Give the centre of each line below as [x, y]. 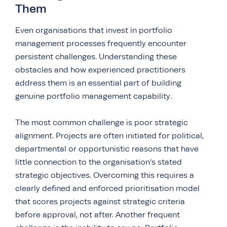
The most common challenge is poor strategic [102, 122]
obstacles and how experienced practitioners [100, 70]
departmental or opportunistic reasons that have [107, 149]
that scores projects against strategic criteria [100, 201]
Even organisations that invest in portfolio [94, 30]
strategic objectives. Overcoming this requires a [105, 175]
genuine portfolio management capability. [93, 96]
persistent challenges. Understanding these [96, 56]
